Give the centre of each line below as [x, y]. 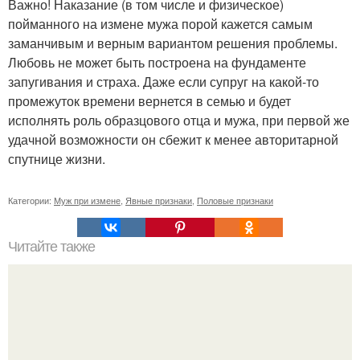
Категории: [31, 200]
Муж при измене [87, 200]
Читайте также [51, 246]
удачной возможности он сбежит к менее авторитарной [173, 139]
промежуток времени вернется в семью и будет [149, 100]
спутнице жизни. [57, 158]
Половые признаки [235, 200]
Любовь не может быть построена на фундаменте [157, 62]
